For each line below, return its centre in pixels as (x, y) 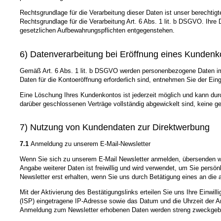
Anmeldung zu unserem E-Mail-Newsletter (90, 144)
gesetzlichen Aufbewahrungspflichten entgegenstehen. (97, 31)
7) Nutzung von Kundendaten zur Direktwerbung (115, 128)
